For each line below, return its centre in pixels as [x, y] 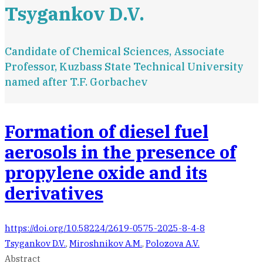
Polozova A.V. [173, 243]
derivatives [54, 193]
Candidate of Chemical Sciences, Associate [114, 51]
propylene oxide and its [106, 172]
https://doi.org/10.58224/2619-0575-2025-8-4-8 [105, 228]
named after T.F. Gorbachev [76, 82]
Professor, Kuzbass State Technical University [124, 67]
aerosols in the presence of [120, 152]
